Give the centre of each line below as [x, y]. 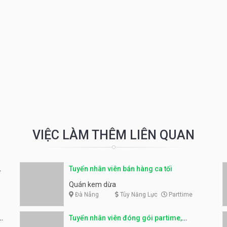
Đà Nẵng [86, 195]
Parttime [180, 195]
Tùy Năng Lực [138, 195]
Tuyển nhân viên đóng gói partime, [125, 218]
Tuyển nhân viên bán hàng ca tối [121, 169]
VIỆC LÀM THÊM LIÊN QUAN [113, 135]
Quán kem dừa [92, 185]
